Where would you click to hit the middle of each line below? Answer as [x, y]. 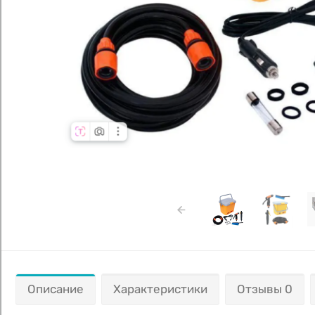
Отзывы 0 [265, 289]
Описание [56, 289]
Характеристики [160, 289]
